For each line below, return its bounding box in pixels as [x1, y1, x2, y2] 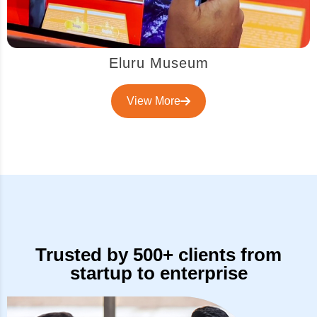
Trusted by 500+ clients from [35, 243, 282, 265]
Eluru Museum [108, 54, 209, 71]
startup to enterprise [69, 262, 248, 284]
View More [127, 94, 180, 107]
